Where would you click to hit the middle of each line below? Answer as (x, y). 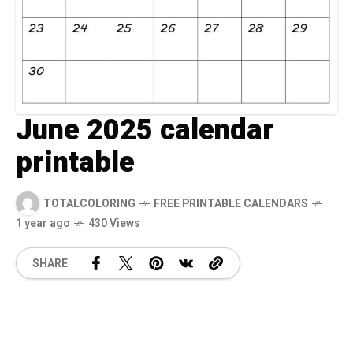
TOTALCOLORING (89, 203)
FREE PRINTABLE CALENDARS (231, 203)
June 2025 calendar (145, 131)
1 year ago (43, 224)
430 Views (114, 224)
